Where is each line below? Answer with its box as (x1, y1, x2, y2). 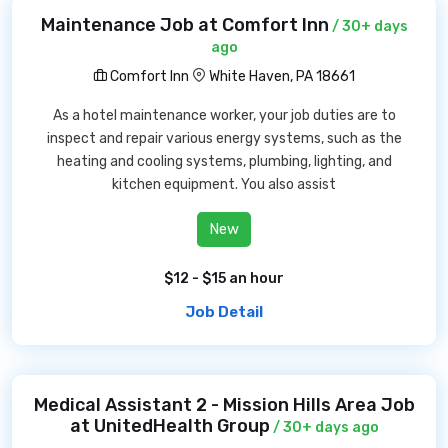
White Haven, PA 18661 (209, 68, 355, 85)
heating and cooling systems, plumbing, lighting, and (56, 153, 392, 170)
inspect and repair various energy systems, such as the (46, 130, 402, 147)
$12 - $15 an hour (164, 270, 284, 287)
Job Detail (185, 303, 263, 321)
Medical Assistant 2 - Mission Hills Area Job (33, 394, 415, 416)
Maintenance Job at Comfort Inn (40, 14, 329, 36)
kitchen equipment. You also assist (112, 176, 336, 193)
